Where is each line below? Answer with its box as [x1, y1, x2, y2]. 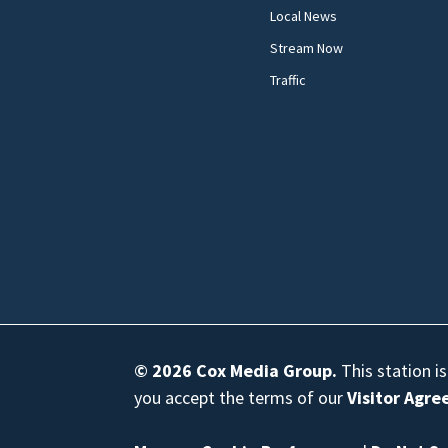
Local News [270, 6, 338, 25]
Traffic [270, 70, 307, 89]
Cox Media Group [196, 358, 333, 382]
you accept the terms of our [134, 385, 348, 409]
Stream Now [270, 38, 344, 57]
